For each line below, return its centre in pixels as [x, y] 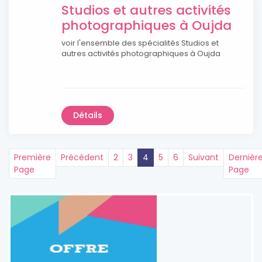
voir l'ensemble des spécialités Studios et [140, 43]
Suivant [204, 158]
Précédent [82, 158]
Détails [88, 116]
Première [32, 158]
